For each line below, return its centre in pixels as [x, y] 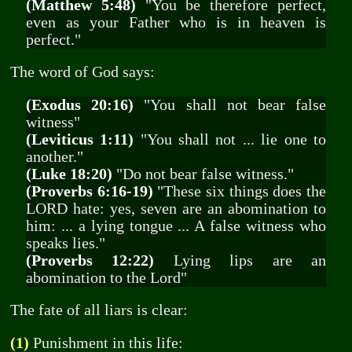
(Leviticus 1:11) [80, 139]
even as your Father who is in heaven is [176, 22]
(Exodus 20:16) [80, 104]
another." [54, 156]
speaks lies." [65, 243]
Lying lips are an [240, 260]
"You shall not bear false [230, 104]
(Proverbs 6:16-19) [89, 191]
